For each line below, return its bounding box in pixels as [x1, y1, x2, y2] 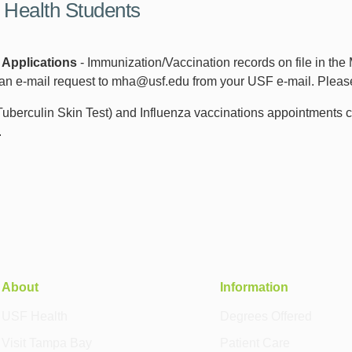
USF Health [2, 310, 68, 324]
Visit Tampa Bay [2, 336, 92, 350]
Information [220, 279, 289, 294]
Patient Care [220, 336, 291, 350]
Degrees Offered [220, 310, 313, 324]
